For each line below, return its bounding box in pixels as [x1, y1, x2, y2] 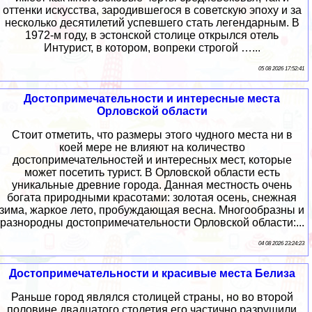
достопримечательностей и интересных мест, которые [12, 153, 292, 166]
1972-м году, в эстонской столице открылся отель [25, 29, 279, 41]
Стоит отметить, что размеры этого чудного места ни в [11, 128, 292, 141]
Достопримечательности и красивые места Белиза [8, 267, 295, 279]
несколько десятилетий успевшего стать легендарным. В [4, 16, 299, 29]
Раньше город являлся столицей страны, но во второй [10, 290, 293, 303]
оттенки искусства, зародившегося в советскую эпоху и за [2, 3, 302, 16]
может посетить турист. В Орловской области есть [24, 166, 280, 178]
